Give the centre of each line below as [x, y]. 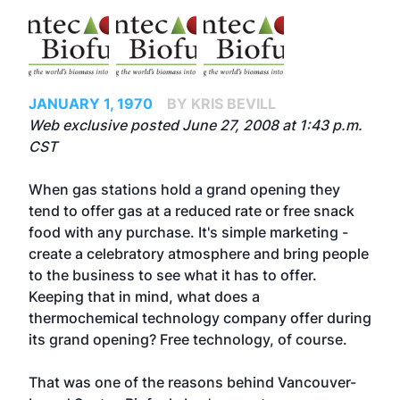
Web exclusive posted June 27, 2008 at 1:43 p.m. [196, 125]
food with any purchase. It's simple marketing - [188, 232]
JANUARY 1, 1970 [91, 104]
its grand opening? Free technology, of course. [188, 339]
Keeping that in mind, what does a [144, 296]
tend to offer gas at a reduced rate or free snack [192, 211]
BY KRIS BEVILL [221, 104]
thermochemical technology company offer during [200, 318]
